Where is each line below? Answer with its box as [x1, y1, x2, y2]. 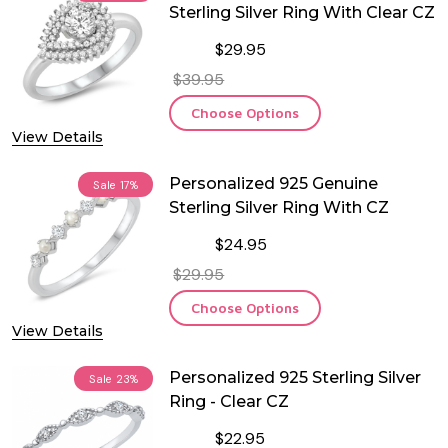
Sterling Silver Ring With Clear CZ [169, 3, 436, 23]
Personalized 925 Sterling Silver [169, 367, 422, 387]
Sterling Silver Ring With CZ [169, 197, 390, 217]
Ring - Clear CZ [169, 391, 290, 411]
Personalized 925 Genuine [169, 173, 379, 193]
